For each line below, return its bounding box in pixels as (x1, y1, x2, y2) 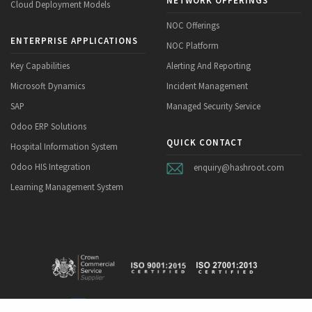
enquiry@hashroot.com (193, 162, 284, 173)
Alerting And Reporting (166, 59, 251, 71)
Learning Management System (10, 180, 123, 192)
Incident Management (166, 79, 248, 91)
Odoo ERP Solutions (10, 120, 86, 132)
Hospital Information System (10, 140, 118, 152)
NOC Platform (166, 39, 219, 51)
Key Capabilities (10, 59, 70, 71)
